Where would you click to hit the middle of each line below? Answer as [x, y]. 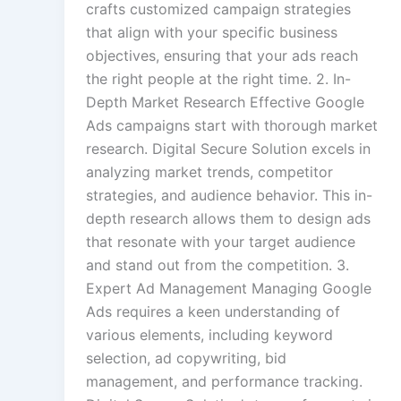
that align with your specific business [212, 33]
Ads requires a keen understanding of [213, 312]
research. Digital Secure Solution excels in [228, 149]
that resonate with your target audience [221, 242]
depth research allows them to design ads [228, 219]
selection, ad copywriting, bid [186, 358]
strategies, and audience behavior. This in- [229, 196]
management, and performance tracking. [224, 382]
